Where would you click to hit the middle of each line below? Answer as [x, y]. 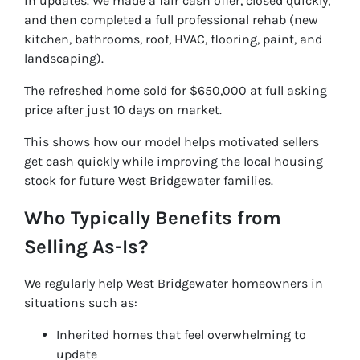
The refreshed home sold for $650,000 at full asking [176, 91]
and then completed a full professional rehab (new [171, 20]
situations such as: [81, 303]
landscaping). [64, 59]
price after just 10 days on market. [123, 110]
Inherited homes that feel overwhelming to [181, 335]
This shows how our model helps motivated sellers [172, 142]
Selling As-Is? [86, 247]
